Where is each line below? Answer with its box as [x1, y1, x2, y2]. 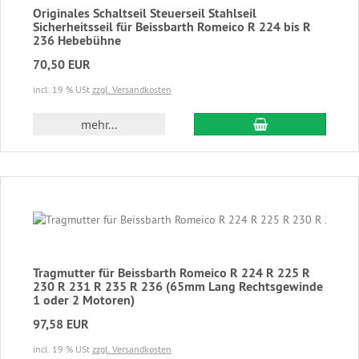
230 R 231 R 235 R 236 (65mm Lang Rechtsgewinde [33, 277, 323, 295]
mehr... [80, 115, 117, 132]
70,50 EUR [33, 55, 91, 73]
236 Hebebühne [33, 31, 121, 49]
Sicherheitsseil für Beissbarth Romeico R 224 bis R [33, 18, 311, 35]
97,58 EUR [33, 315, 89, 333]
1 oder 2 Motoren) [33, 291, 135, 309]
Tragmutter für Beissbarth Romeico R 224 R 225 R [33, 264, 310, 281]
